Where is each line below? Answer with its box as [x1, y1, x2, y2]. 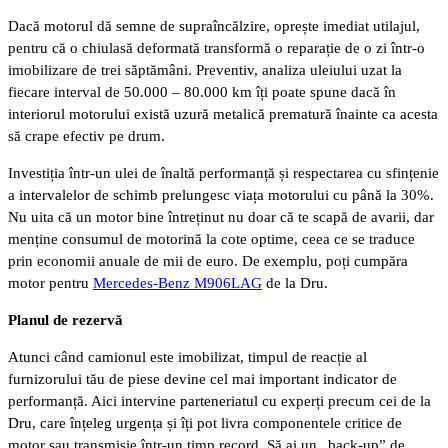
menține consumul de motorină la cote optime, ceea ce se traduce [8, 230, 415, 247]
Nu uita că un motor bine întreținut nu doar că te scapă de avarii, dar [8, 208, 434, 225]
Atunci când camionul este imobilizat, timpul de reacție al [8, 348, 367, 365]
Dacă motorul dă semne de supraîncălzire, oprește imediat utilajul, [8, 17, 420, 34]
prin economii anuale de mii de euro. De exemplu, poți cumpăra [8, 252, 408, 269]
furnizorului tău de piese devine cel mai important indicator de [8, 370, 397, 387]
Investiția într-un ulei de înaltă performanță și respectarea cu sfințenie [8, 164, 439, 181]
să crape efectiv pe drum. [8, 127, 165, 144]
